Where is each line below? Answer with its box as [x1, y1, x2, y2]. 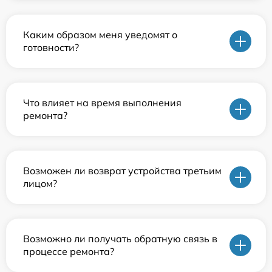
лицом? [23, 177, 57, 189]
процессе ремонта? [23, 245, 114, 257]
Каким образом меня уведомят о [23, 29, 177, 41]
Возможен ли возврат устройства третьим [23, 165, 222, 177]
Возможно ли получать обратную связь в [23, 233, 217, 245]
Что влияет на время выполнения [23, 97, 182, 109]
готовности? [23, 41, 79, 53]
